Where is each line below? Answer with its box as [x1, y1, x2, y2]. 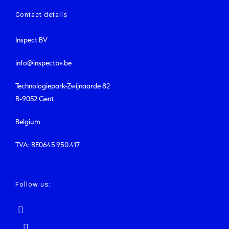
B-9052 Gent [15, 94, 54, 103]
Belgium [15, 117, 40, 126]
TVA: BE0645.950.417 [15, 140, 80, 149]
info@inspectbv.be [15, 58, 72, 67]
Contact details [15, 11, 67, 18]
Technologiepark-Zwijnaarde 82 [15, 81, 110, 90]
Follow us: [15, 180, 51, 188]
